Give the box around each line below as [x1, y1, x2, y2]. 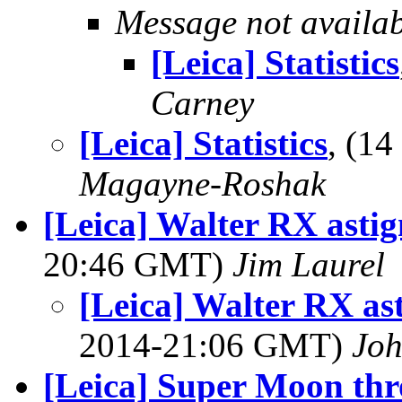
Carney [151, 83, 254, 122]
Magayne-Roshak [79, 164, 326, 203]
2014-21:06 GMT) [79, 326, 352, 364]
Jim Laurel [232, 245, 385, 284]
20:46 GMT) [43, 245, 232, 284]
